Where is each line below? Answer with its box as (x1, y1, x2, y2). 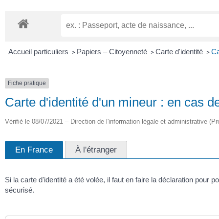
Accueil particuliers (8, 47, 70, 56)
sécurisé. (5, 185, 34, 194)
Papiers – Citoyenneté (76, 47, 149, 56)
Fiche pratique (8, 80, 46, 87)
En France (15, 144, 53, 154)
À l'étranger (75, 144, 117, 154)
